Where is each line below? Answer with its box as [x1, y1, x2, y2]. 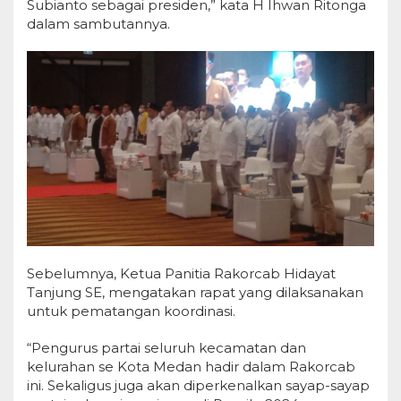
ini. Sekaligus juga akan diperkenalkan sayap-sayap [27, 377, 370, 395]
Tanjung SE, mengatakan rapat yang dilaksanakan [27, 284, 363, 302]
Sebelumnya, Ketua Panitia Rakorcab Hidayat [27, 265, 336, 283]
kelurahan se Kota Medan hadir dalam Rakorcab [27, 358, 355, 376]
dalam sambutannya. [27, 15, 170, 32]
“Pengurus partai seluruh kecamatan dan [27, 339, 306, 357]
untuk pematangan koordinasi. [27, 303, 235, 320]
